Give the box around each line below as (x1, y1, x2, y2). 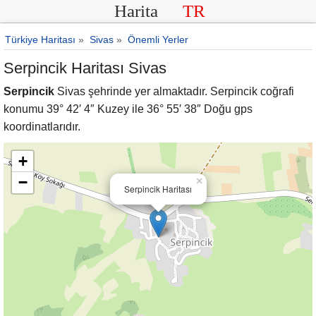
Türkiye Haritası (5, 34, 75, 45)
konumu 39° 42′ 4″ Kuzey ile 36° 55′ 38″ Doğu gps (4, 103, 253, 115)
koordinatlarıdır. (4, 121, 80, 133)
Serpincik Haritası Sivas (4, 59, 166, 77)
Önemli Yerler (128, 34, 188, 45)
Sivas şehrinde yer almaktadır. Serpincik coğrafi (54, 85, 294, 97)
